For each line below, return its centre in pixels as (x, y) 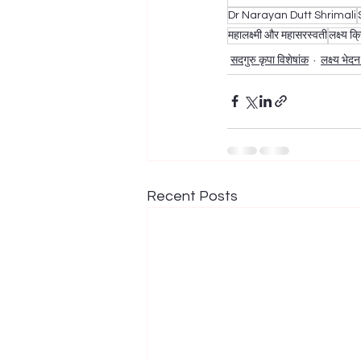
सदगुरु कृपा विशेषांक (270, 60)
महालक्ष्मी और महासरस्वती (278, 35)
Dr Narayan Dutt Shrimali (292, 15)
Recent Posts (192, 196)
